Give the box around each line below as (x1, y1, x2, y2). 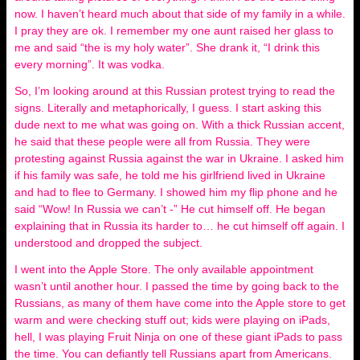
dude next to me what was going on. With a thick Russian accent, (14, 117, 345, 131)
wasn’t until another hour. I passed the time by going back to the (14, 279, 339, 292)
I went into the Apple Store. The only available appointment (14, 262, 313, 276)
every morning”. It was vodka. (14, 57, 168, 71)
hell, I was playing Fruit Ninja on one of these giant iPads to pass (14, 329, 342, 343)
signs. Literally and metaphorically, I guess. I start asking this (14, 100, 321, 114)
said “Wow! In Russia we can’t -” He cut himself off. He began (14, 202, 325, 215)
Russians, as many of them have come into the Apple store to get (14, 296, 346, 309)
